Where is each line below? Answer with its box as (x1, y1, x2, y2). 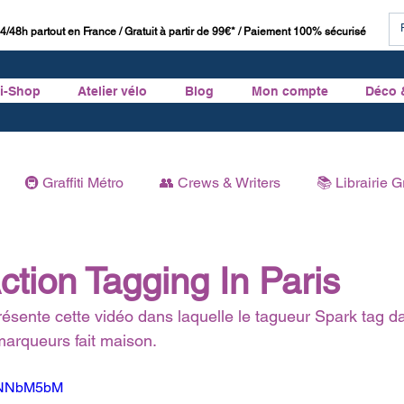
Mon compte (251, 83, 328, 98)
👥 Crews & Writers (160, 173, 280, 191)
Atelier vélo (78, 83, 148, 98)
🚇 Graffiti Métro (24, 173, 124, 191)
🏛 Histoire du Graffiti (77, 245, 211, 263)
